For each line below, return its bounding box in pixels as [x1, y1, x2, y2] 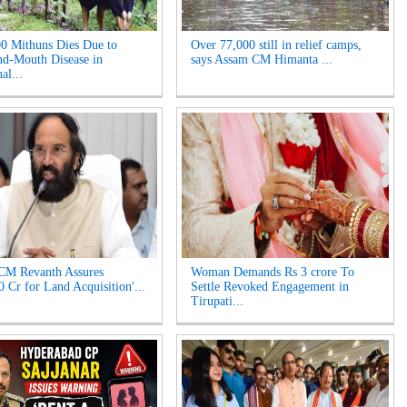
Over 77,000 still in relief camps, [191, 38, 362, 52]
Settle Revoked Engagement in [191, 280, 349, 293]
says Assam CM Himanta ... [191, 53, 333, 66]
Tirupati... [191, 294, 243, 308]
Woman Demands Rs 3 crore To [191, 265, 354, 279]
